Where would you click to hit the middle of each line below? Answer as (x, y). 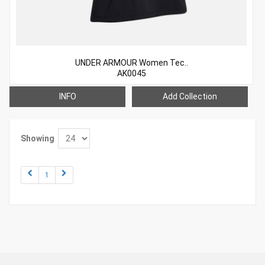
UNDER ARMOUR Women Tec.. (131, 62)
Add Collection (190, 96)
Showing (38, 138)
